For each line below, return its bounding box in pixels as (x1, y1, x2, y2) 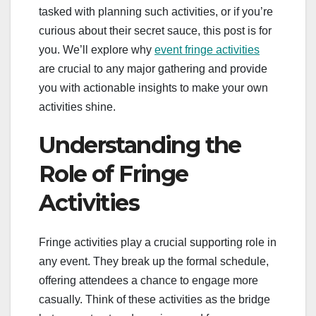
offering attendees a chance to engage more (39, 274, 258, 287)
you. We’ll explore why (39, 43, 154, 56)
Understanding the (39, 130, 241, 159)
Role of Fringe (39, 159, 188, 188)
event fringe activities (154, 43, 260, 56)
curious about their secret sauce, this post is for (39, 24, 272, 37)
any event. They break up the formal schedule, (39, 255, 269, 268)
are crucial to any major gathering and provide (39, 62, 267, 75)
